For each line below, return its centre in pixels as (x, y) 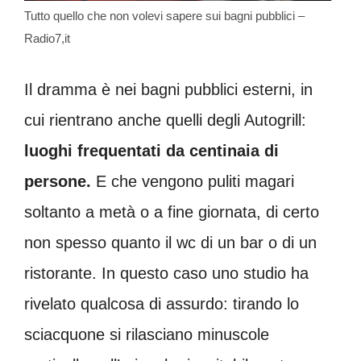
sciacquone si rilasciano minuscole (147, 334)
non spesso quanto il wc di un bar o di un (170, 242)
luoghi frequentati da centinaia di (151, 150)
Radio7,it (47, 38)
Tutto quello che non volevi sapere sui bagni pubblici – (164, 15)
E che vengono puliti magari (193, 181)
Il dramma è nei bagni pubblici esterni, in (168, 89)
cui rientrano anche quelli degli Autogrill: (165, 120)
